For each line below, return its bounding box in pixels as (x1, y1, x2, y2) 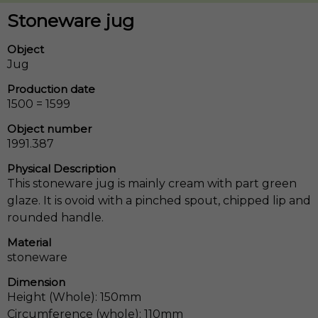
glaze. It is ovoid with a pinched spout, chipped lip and (7, 194, 311, 208)
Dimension (7, 275, 65, 290)
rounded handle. (7, 211, 104, 225)
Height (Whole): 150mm (7, 290, 141, 305)
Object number (7, 122, 92, 136)
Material (7, 236, 51, 250)
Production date (7, 82, 95, 96)
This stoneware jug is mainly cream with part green (7, 177, 297, 191)
